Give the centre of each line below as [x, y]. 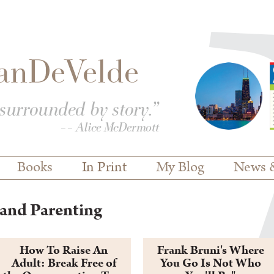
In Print [104, 168]
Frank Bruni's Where [210, 250]
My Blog [180, 168]
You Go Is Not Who [210, 263]
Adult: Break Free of [64, 263]
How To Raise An [64, 250]
